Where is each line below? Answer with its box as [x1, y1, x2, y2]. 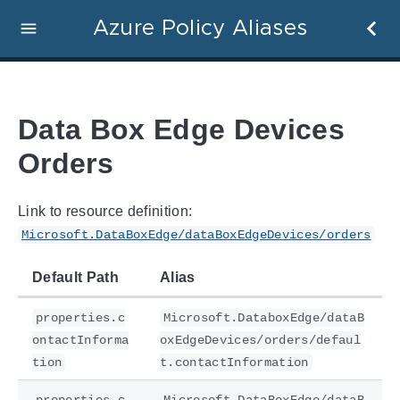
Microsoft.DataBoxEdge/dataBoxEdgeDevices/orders [21, 227, 371, 242]
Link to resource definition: [18, 203, 193, 219]
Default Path [32, 269, 119, 285]
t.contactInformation [160, 354, 309, 370]
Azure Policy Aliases [92, 18, 308, 39]
